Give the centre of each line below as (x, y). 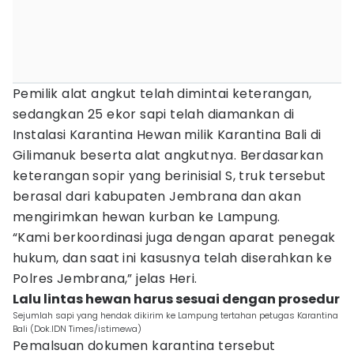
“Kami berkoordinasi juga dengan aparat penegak (174, 237)
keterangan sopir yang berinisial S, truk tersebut (169, 176)
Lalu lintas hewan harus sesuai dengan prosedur (176, 299)
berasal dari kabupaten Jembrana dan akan (157, 196)
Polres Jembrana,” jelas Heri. (105, 279)
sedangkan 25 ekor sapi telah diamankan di (154, 114)
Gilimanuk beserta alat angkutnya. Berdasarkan (168, 155)
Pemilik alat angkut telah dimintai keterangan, (162, 94)
